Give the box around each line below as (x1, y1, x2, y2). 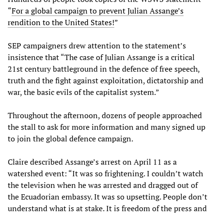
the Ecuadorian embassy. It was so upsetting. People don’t (8, 191, 207, 202)
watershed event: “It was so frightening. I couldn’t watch (8, 168, 203, 179)
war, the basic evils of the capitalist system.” (8, 86, 159, 97)
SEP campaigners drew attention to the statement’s (8, 40, 186, 51)
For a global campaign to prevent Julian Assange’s (12, 5, 184, 16)
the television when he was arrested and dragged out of (8, 179, 198, 190)
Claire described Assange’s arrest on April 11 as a (8, 156, 177, 167)
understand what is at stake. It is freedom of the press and (8, 202, 207, 214)
